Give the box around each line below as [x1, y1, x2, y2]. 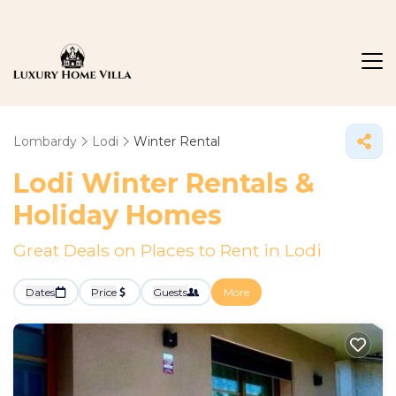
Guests [153, 286, 187, 299]
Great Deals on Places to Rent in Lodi [13, 240, 322, 261]
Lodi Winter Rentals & [13, 167, 315, 200]
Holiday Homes [13, 199, 222, 232]
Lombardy [13, 133, 77, 149]
